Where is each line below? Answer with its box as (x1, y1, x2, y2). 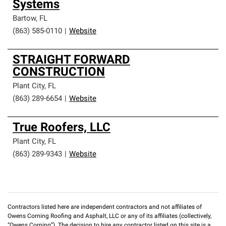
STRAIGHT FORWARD (13, 54, 130, 67)
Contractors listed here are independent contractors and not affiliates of (8, 204, 202, 210)
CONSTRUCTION (13, 67, 105, 79)
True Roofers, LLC (13, 122, 110, 134)
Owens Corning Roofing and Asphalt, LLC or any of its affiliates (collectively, (8, 213, 211, 219)
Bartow (13, 15, 36, 23)
